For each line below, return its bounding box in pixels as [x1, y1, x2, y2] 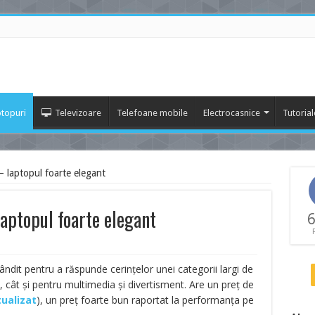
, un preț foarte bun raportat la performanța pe [39, 293, 254, 307]
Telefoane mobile [116, 108, 188, 118]
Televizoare [54, 108, 101, 118]
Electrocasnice [202, 108, 260, 118]
